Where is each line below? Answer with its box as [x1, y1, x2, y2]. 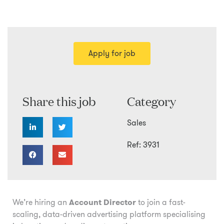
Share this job [22, 92, 96, 109]
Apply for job [88, 47, 135, 59]
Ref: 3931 [127, 139, 159, 150]
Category [127, 92, 176, 109]
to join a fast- [136, 196, 185, 208]
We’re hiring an [12, 196, 69, 208]
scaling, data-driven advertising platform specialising [12, 208, 205, 220]
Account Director [69, 196, 136, 208]
